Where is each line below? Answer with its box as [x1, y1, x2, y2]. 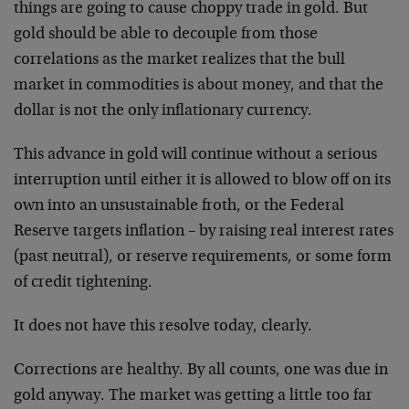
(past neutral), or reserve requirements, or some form [14, 249, 392, 266]
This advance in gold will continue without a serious [14, 147, 377, 163]
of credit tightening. [14, 275, 152, 291]
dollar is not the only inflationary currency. [14, 103, 312, 120]
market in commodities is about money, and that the [14, 78, 383, 94]
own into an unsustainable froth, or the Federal [14, 198, 344, 215]
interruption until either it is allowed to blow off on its [14, 173, 391, 189]
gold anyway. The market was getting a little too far [14, 388, 372, 404]
